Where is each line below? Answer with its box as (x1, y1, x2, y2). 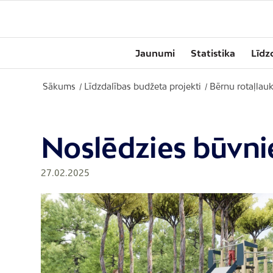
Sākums (43, 81, 76, 91)
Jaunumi (135, 48, 175, 58)
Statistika (191, 48, 235, 58)
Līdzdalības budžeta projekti (84, 81, 201, 91)
